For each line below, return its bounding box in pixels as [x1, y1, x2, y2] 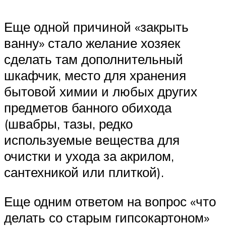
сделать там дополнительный [4, 51, 183, 68]
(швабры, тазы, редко [4, 116, 133, 132]
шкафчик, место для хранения [4, 67, 186, 84]
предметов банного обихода [4, 99, 172, 116]
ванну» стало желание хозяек [4, 35, 180, 51]
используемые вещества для [4, 132, 180, 148]
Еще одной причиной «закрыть [4, 19, 189, 35]
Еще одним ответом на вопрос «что [4, 193, 216, 210]
